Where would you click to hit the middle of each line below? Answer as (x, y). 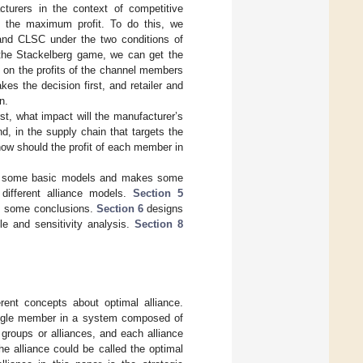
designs (163, 208)
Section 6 (120, 208)
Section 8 (159, 224)
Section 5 (158, 193)
